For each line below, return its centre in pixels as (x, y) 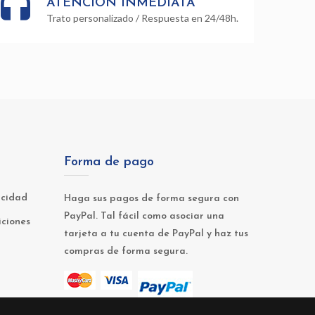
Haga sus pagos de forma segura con (152, 199)
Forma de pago (109, 162)
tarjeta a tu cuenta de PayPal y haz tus (156, 234)
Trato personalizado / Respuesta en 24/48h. (142, 18)
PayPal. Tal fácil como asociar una (144, 217)
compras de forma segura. (126, 252)
